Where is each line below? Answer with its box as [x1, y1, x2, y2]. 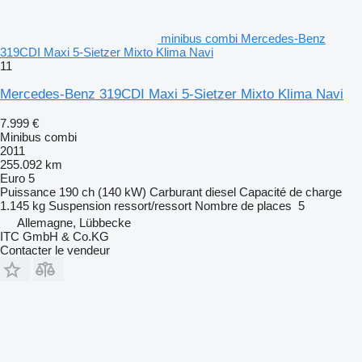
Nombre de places [195, 198, 292, 213]
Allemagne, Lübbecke [17, 215, 131, 229]
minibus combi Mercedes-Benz [161, 31, 326, 45]
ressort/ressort [114, 198, 192, 213]
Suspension [48, 198, 111, 213]
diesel [205, 184, 236, 199]
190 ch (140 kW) [59, 184, 146, 199]
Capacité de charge [239, 184, 342, 199]
